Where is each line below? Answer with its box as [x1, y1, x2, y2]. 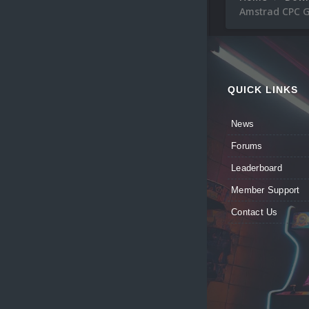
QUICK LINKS [228, 84, 298, 96]
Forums [231, 141, 263, 152]
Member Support [231, 185, 300, 196]
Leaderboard [231, 163, 282, 174]
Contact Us [231, 207, 278, 218]
